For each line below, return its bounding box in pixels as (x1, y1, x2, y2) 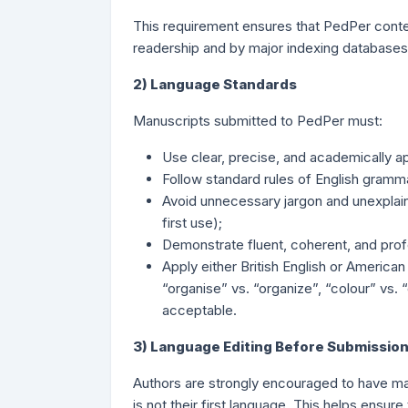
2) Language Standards (133, 76, 297, 93)
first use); (162, 214, 222, 231)
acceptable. (162, 301, 237, 319)
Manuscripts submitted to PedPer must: (133, 112, 382, 129)
